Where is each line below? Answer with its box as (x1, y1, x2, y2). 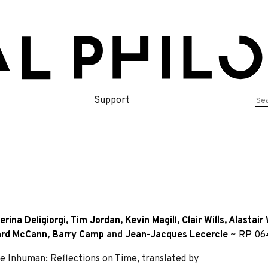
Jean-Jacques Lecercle (125, 229, 228, 241)
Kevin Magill (125, 214, 177, 227)
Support (94, 94, 130, 106)
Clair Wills (182, 214, 224, 227)
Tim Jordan (71, 214, 120, 227)
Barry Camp (52, 229, 104, 241)
